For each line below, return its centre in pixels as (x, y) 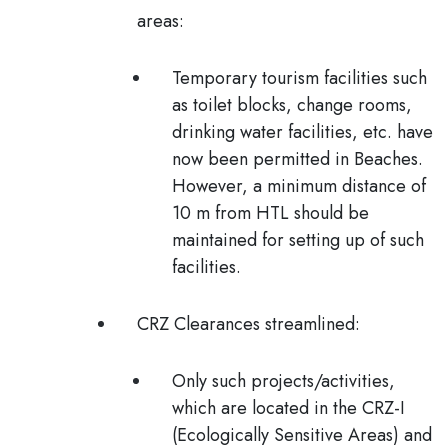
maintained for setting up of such (298, 240)
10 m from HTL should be (270, 213)
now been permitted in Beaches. (297, 159)
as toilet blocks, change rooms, (292, 105)
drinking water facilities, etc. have (302, 132)
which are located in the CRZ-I (288, 408)
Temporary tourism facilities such (299, 78)
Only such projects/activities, (283, 381)
